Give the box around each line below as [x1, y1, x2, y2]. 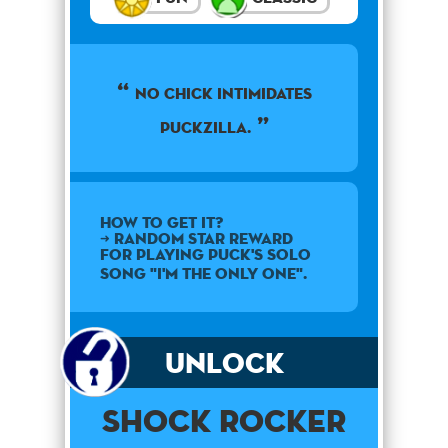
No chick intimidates [134, 83, 312, 105]
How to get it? [100, 212, 223, 234]
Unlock [164, 345, 284, 381]
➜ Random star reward [100, 228, 293, 250]
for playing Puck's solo [100, 244, 311, 266]
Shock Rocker [102, 401, 346, 441]
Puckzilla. [159, 117, 251, 139]
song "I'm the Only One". [100, 263, 307, 285]
